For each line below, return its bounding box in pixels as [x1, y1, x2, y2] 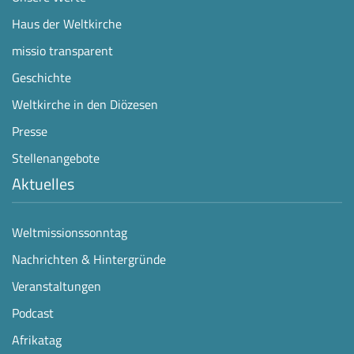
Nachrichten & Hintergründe [12, 249, 166, 269]
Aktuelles [12, 171, 74, 196]
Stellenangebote [12, 148, 100, 168]
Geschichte [12, 67, 71, 87]
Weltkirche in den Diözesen [12, 94, 158, 114]
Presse [12, 121, 47, 141]
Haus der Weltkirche [12, 13, 122, 33]
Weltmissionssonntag [12, 222, 127, 242]
